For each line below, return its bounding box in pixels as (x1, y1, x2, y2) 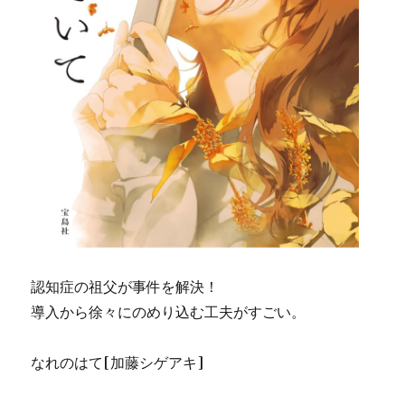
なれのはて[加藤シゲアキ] (31, 353, 204, 372)
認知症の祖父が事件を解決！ (31, 278, 220, 296)
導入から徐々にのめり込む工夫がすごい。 (31, 303, 306, 321)
